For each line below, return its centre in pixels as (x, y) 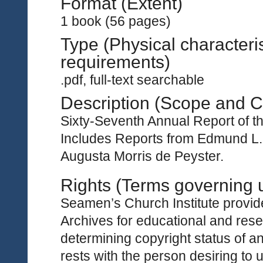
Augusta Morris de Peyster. (142, 156)
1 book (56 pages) (116, 21)
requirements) (115, 62)
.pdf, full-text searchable (132, 80)
